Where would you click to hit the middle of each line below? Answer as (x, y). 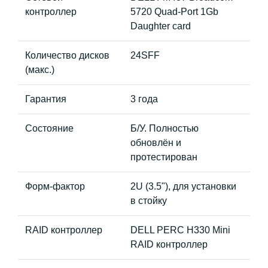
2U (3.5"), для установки (183, 186)
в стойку (149, 201)
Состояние (49, 128)
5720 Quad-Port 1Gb (174, 12)
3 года (144, 99)
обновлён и (156, 143)
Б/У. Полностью (165, 128)
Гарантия (46, 99)
